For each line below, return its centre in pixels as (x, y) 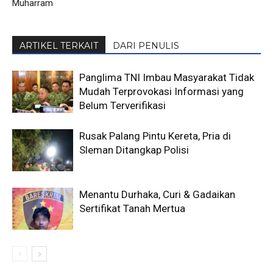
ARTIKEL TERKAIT (59, 46)
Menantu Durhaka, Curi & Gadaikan (157, 195)
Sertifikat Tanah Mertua (132, 209)
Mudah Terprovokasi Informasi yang (161, 92)
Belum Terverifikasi (122, 106)
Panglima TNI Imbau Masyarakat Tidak (167, 78)
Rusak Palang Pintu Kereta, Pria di (155, 136)
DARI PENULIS (146, 46)
